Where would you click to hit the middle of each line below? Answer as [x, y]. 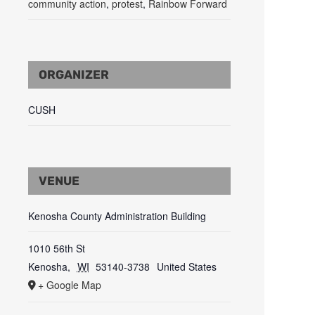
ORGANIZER [74, 75]
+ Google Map [70, 285]
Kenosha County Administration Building [117, 216]
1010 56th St [57, 249]
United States [186, 267]
